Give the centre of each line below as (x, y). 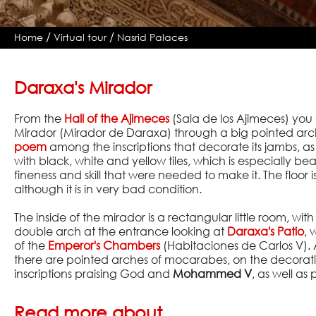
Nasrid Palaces (153, 37)
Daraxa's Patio (266, 232)
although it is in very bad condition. (110, 189)
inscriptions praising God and (94, 274)
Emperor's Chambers (104, 246)
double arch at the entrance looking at (121, 232)
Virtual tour (80, 37)
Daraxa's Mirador (83, 87)
